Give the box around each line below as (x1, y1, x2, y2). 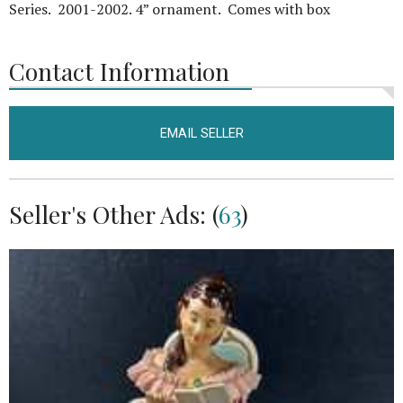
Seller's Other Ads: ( (9, 198, 219, 230)
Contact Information (9, 55, 229, 87)
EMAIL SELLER (159, 125, 244, 141)
